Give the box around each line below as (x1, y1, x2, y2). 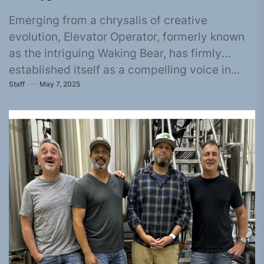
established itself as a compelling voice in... (9, 63, 240, 77)
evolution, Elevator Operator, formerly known (9, 30, 245, 44)
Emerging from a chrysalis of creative (9, 14, 207, 27)
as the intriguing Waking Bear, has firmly (9, 47, 222, 60)
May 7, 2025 (39, 79, 80, 88)
